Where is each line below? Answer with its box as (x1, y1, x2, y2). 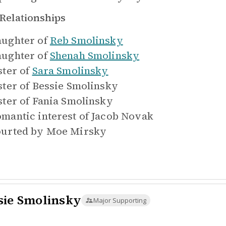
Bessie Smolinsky (32, 79, 118, 93)
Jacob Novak (91, 109, 153, 123)
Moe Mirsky (46, 124, 107, 138)
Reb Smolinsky (49, 33, 123, 47)
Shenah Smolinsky (49, 48, 140, 63)
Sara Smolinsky (32, 64, 108, 78)
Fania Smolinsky (32, 94, 113, 108)
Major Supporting (93, 195, 146, 205)
